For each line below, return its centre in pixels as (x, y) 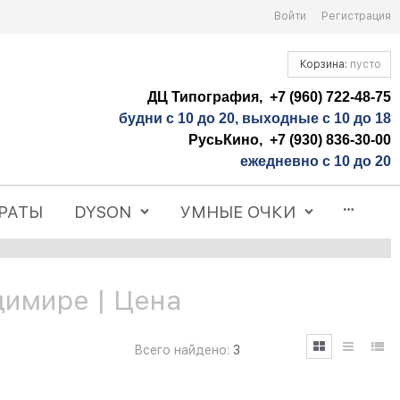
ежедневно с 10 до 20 (316, 161)
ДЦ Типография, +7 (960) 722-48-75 (269, 96)
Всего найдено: (182, 350)
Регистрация (356, 16)
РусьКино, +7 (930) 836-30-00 (290, 139)
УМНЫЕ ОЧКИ (238, 212)
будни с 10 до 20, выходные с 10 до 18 (255, 118)
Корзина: (324, 64)
